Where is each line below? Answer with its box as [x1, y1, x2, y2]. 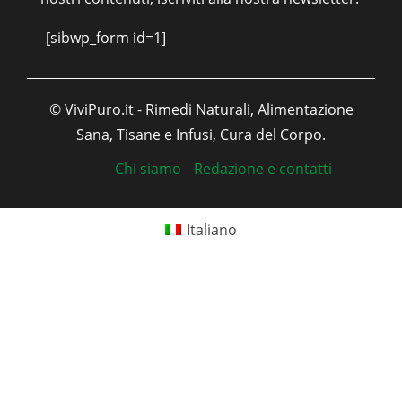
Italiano [187, 219, 238, 240]
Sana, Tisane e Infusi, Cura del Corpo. [76, 124, 326, 144]
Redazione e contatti [194, 158, 332, 179]
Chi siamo [115, 158, 181, 179]
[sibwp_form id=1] [46, 27, 166, 48]
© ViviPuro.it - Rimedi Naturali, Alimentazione [48, 99, 354, 119]
